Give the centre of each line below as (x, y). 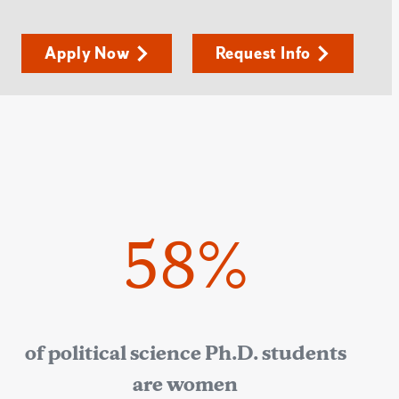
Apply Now (87, 53)
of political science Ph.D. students (185, 353)
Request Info (263, 53)
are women (185, 384)
